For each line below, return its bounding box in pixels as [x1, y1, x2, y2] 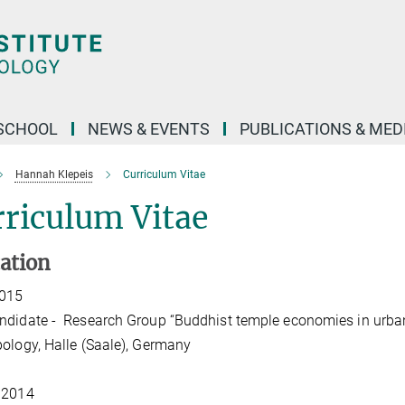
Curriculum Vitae [122, 168, 205, 181]
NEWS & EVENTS [88, 119, 210, 138]
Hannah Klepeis [14, 168, 93, 181]
